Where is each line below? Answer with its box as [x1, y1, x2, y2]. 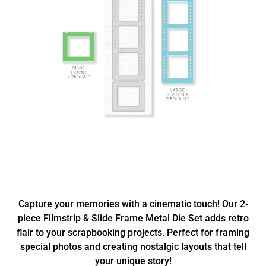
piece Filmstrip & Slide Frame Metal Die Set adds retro [17, 213, 249, 224]
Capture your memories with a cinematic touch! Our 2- [18, 198, 248, 210]
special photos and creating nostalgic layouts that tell [20, 241, 246, 252]
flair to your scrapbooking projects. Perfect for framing [17, 227, 249, 238]
